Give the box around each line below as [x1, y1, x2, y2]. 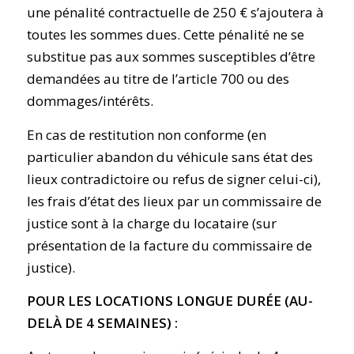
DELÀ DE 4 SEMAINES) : [26, 314, 184, 333]
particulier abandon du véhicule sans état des [26, 147, 313, 166]
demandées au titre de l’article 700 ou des [26, 70, 289, 88]
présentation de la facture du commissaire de [26, 235, 312, 254]
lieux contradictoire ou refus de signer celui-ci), [26, 169, 321, 188]
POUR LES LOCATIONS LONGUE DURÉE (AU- [26, 292, 313, 311]
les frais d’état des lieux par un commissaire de [26, 191, 322, 210]
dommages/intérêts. [26, 92, 153, 111]
